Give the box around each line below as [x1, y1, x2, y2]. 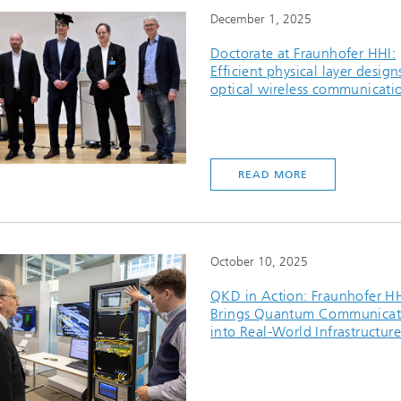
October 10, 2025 [210, 254, 308, 269]
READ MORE [238, 168, 308, 181]
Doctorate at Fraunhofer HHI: [210, 45, 397, 62]
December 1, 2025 [210, 12, 311, 27]
